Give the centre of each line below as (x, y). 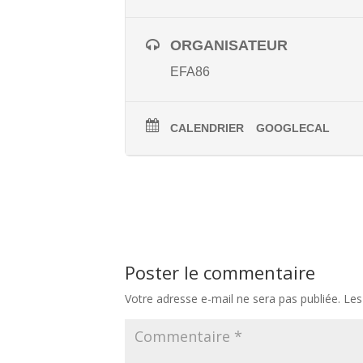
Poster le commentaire (220, 272)
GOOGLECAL (293, 128)
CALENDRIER (207, 128)
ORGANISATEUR (229, 45)
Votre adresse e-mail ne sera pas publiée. (233, 298)
